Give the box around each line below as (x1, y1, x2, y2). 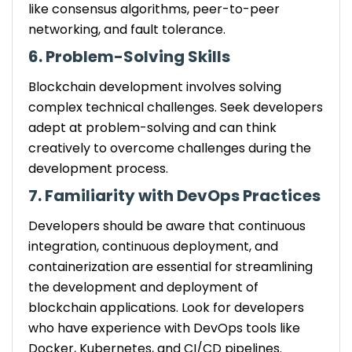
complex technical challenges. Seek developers (28, 97, 323, 116)
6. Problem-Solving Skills (28, 45, 230, 68)
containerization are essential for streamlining (28, 257, 313, 276)
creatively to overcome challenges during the (28, 138, 311, 157)
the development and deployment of (28, 277, 258, 296)
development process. (28, 159, 168, 178)
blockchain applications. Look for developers (28, 298, 304, 317)
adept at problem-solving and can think (28, 118, 277, 137)
